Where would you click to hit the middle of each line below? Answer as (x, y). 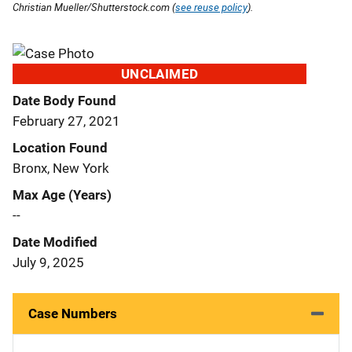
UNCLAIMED (159, 73)
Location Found (60, 147)
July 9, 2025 (48, 262)
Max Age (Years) (62, 194)
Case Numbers (73, 313)
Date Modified (55, 242)
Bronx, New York (61, 168)
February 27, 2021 (66, 121)
